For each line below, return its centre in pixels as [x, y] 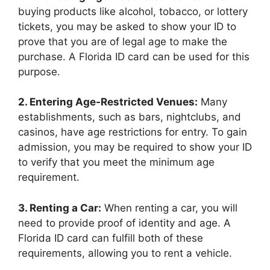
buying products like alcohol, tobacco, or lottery [133, 11]
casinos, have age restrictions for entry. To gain [133, 132]
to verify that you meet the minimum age [116, 162]
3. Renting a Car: [60, 208]
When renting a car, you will [169, 208]
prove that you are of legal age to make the [123, 41]
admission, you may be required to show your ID [135, 147]
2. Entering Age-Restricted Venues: [108, 102]
